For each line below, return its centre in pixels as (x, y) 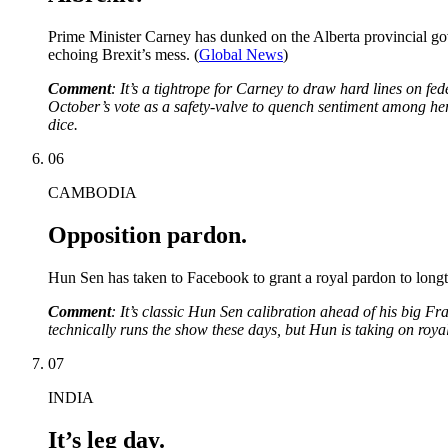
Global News (241, 54)
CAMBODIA (92, 192)
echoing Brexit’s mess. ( (123, 54)
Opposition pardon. (147, 234)
